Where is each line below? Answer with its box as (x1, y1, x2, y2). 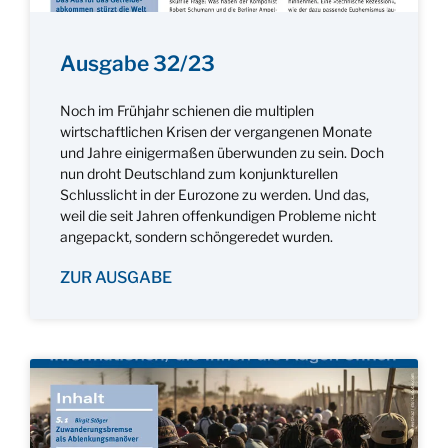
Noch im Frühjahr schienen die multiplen (60, 101, 314, 119)
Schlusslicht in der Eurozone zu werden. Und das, (60, 185, 369, 203)
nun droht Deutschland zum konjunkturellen (60, 164, 338, 182)
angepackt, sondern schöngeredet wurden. (60, 227, 333, 245)
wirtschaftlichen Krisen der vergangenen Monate (60, 122, 372, 140)
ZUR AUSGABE (60, 267, 172, 287)
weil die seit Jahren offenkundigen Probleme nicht (60, 206, 376, 224)
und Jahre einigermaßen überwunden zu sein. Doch (60, 143, 384, 161)
